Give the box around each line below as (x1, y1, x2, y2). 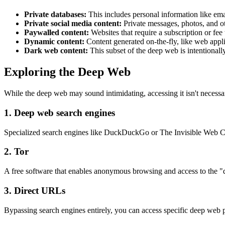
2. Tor (4, 146, 29, 157)
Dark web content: (24, 46, 88, 55)
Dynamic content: (24, 37, 84, 46)
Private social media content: (24, 19, 122, 28)
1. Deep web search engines (4, 107, 115, 118)
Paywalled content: (24, 28, 89, 37)
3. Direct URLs (4, 185, 65, 196)
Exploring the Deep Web (4, 65, 131, 79)
